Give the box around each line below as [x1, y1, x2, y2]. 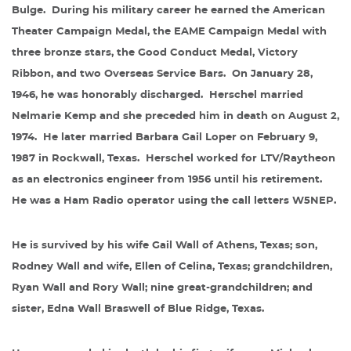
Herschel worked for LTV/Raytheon [146, 154, 335, 165]
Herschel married [209, 90, 303, 101]
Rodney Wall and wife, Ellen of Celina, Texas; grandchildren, [12, 262, 332, 273]
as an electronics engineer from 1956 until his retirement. [12, 175, 322, 186]
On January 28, [232, 69, 313, 80]
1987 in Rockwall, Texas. [12, 154, 139, 165]
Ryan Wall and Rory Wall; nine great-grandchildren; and [12, 283, 313, 294]
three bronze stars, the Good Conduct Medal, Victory [12, 48, 298, 59]
